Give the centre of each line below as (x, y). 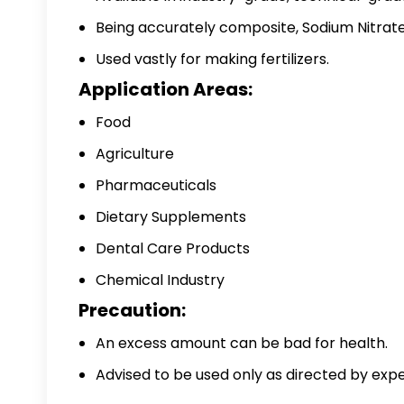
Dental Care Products (173, 248)
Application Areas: (165, 89)
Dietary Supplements (171, 217)
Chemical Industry (160, 280)
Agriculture (135, 154)
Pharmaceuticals (156, 185)
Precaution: (132, 310)
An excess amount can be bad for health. (242, 343)
